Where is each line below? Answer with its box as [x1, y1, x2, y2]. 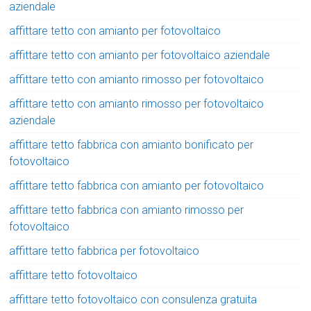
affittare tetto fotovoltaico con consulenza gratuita [9, 293, 258, 307]
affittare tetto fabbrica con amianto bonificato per [9, 138, 254, 152]
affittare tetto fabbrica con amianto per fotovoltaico [9, 179, 264, 193]
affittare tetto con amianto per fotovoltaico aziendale [9, 49, 271, 62]
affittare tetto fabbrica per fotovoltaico [9, 244, 200, 258]
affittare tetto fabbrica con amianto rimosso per [9, 203, 244, 217]
